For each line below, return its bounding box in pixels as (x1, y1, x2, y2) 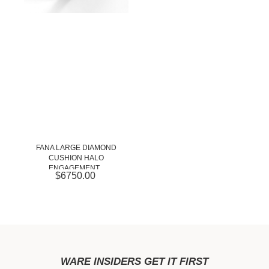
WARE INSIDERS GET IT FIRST (61, 256, 208, 267)
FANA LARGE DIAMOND (36, 144, 116, 152)
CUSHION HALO (49, 154, 104, 162)
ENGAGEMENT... (48, 164, 104, 172)
